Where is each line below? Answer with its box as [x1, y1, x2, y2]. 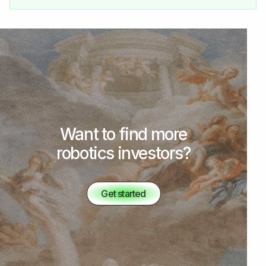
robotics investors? [56, 143, 191, 163]
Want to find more [59, 124, 188, 144]
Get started [101, 188, 146, 199]
